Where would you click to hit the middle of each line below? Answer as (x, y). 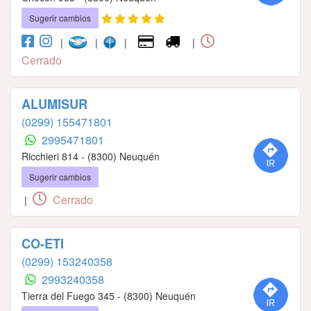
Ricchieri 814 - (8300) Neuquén (91, 157)
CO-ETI (43, 244)
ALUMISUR (54, 104)
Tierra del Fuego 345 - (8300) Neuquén (109, 296)
